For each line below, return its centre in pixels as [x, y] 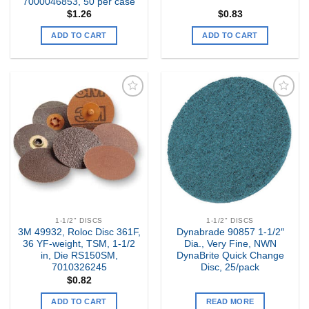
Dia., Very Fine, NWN [230, 244]
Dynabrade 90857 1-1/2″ [230, 232]
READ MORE [230, 301]
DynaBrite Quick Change [230, 256]
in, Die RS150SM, [79, 256]
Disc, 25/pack [230, 268]
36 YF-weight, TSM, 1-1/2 [79, 244]
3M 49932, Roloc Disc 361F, [79, 232]
